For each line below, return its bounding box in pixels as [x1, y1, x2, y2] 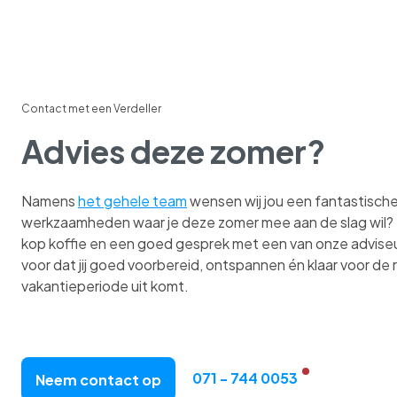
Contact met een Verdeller [21, 102, 161, 116]
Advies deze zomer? [21, 131, 325, 172]
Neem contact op [35, 370, 161, 389]
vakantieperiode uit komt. [21, 276, 189, 295]
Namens [21, 191, 78, 210]
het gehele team [78, 191, 187, 210]
